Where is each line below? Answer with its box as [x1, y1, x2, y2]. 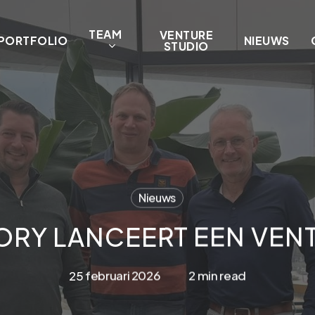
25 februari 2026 [68, 267, 161, 283]
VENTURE [159, 27, 214, 42]
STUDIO [163, 39, 209, 53]
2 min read [188, 267, 247, 283]
